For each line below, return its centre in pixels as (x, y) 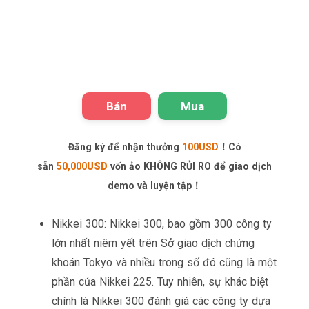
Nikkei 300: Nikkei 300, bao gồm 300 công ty (162, 223)
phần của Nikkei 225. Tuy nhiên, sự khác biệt (160, 281)
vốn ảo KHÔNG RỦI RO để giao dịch (191, 166)
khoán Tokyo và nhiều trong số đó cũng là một (164, 262)
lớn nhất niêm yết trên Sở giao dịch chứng (153, 243)
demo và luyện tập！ (154, 185)
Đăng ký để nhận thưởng (125, 147)
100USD (200, 147)
